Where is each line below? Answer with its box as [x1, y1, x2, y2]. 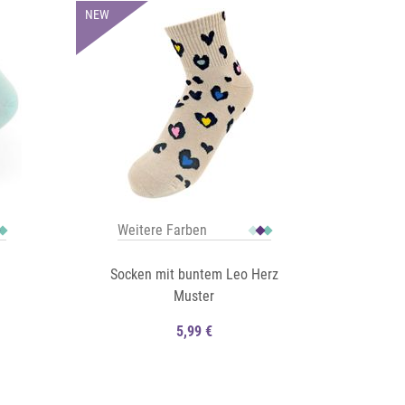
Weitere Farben [117, 221, 207, 239]
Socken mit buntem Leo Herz [109, 266, 278, 283]
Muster [174, 287, 215, 305]
